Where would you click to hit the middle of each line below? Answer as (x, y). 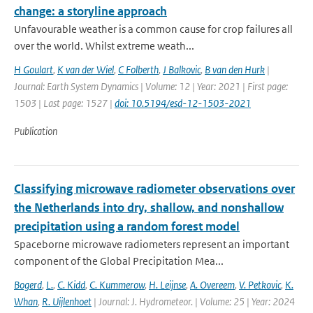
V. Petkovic (260, 285)
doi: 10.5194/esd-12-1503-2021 (183, 103)
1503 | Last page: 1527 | (64, 103)
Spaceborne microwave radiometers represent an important (152, 244)
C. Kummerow (117, 285)
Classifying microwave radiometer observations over (154, 189)
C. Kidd (71, 285)
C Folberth (138, 70)
